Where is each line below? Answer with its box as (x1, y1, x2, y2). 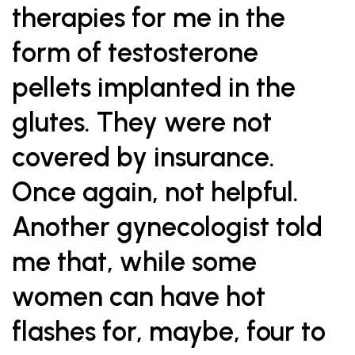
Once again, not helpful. (12, 176, 299, 208)
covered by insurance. (12, 141, 275, 174)
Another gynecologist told (12, 211, 323, 243)
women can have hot (12, 281, 265, 313)
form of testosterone (12, 36, 258, 69)
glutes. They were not (12, 106, 272, 139)
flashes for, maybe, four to (12, 315, 326, 348)
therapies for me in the (12, 2, 285, 34)
